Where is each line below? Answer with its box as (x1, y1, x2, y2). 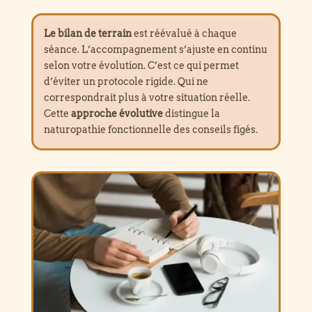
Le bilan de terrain (43, 28, 132, 40)
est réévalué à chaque (131, 28, 237, 40)
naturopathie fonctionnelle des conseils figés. (43, 124, 258, 136)
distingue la (162, 108, 220, 120)
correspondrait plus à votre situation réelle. (43, 92, 250, 104)
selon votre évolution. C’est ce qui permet (43, 60, 239, 72)
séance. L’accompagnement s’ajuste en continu (43, 44, 267, 56)
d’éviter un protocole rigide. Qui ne (43, 76, 208, 88)
